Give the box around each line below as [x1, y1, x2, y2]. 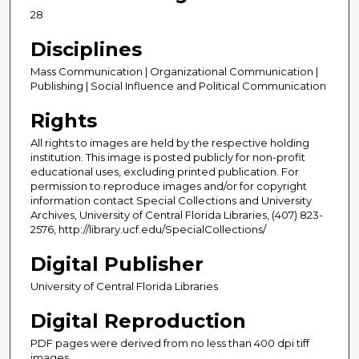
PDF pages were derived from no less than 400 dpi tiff [30, 336, 309, 349]
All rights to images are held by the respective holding [30, 135, 309, 149]
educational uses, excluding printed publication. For [30, 164, 299, 178]
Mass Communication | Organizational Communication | [30, 64, 318, 78]
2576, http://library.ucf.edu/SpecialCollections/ [30, 222, 266, 236]
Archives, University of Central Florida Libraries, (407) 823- [30, 208, 323, 221]
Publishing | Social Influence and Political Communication [30, 79, 326, 92]
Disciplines [30, 37, 142, 61]
